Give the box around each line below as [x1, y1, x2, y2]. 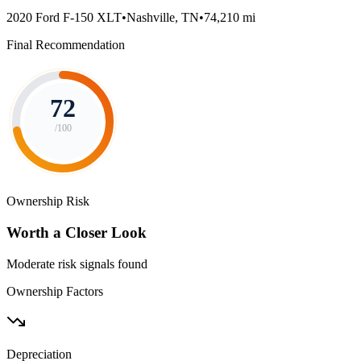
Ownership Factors [6, 284, 103, 298]
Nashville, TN [127, 10, 199, 25]
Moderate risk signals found [6, 256, 147, 271]
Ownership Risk [6, 194, 89, 209]
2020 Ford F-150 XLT [6, 10, 122, 25]
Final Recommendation [6, 38, 125, 52]
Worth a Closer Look [6, 223, 147, 241]
